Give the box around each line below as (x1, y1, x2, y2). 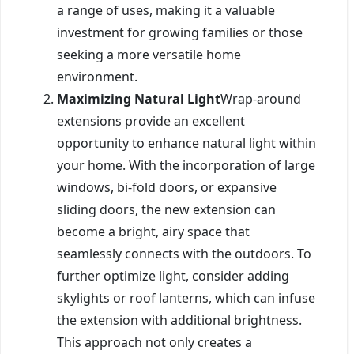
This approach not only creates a (57, 333, 252, 351)
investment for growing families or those (57, 23, 303, 41)
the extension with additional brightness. (57, 311, 302, 329)
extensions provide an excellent (57, 111, 245, 130)
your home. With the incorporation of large (57, 156, 315, 174)
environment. (57, 67, 137, 85)
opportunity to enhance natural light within (57, 134, 316, 152)
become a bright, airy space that (57, 222, 250, 240)
